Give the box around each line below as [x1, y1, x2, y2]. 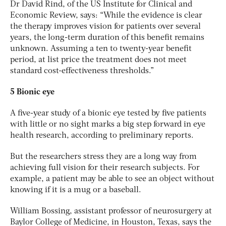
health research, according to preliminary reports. [10, 131, 194, 140]
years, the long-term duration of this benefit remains [10, 33, 204, 42]
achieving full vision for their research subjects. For [10, 163, 200, 172]
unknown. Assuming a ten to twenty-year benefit [10, 44, 192, 53]
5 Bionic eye [10, 88, 54, 96]
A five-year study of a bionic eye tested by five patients [10, 109, 206, 118]
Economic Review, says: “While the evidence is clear [10, 11, 202, 20]
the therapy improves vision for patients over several [10, 22, 201, 31]
